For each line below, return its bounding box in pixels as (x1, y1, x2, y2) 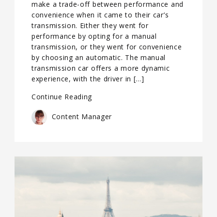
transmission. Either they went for (31, 20, 149, 30)
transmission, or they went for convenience (31, 42, 182, 51)
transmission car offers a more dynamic (31, 63, 170, 73)
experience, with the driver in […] (31, 74, 144, 83)
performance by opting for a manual (31, 31, 157, 41)
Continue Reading (31, 92, 93, 101)
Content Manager (49, 111, 112, 121)
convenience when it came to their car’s (31, 10, 169, 19)
